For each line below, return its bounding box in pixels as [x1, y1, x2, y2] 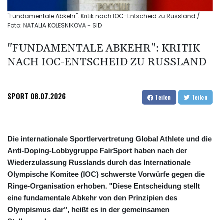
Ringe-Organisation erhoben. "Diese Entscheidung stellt [7, 182, 200, 191]
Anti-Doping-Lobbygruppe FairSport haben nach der [7, 146, 187, 155]
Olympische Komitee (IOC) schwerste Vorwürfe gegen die [7, 170, 205, 179]
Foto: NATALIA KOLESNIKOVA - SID [7, 21, 102, 30]
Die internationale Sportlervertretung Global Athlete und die [7, 135, 212, 143]
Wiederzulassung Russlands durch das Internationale [7, 158, 191, 167]
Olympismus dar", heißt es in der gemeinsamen [7, 205, 169, 214]
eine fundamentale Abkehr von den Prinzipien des [7, 193, 177, 202]
